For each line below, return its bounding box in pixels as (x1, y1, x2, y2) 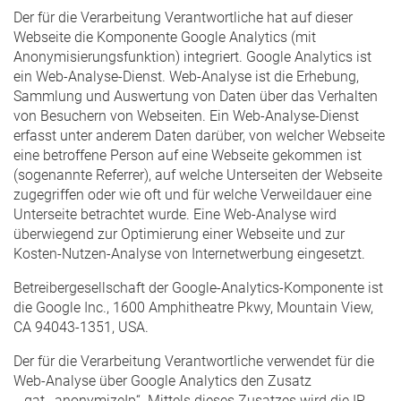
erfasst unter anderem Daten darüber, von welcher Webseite (13, 126, 385, 144)
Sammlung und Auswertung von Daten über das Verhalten (13, 87, 378, 105)
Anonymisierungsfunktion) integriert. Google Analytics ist (13, 47, 371, 65)
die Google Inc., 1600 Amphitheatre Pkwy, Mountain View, (13, 298, 373, 316)
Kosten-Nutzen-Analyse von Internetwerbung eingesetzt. (13, 244, 365, 262)
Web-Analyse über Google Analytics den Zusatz (13, 371, 311, 389)
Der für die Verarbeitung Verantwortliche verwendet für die (13, 352, 374, 370)
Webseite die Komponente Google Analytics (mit (13, 28, 316, 46)
